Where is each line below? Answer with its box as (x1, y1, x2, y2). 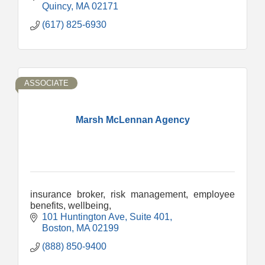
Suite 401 (130, 211, 170, 222)
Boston (42, 222, 72, 233)
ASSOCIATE (24, 78, 69, 88)
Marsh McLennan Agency (75, 114, 190, 125)
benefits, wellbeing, (30, 200, 111, 211)
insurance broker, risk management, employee (30, 189, 235, 199)
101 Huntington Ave (42, 211, 125, 222)
